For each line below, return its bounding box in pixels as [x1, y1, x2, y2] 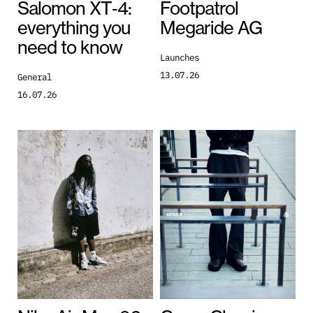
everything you [17, 15, 130, 39]
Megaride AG [160, 15, 262, 39]
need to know [17, 35, 122, 59]
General [17, 69, 52, 82]
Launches [160, 50, 199, 63]
